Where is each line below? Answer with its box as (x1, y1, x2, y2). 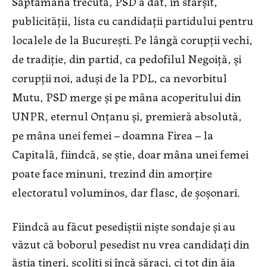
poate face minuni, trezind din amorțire (12, 164, 212, 182)
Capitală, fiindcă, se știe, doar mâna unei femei (12, 145, 249, 163)
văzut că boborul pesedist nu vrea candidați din (12, 235, 250, 253)
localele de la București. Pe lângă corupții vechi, (12, 30, 253, 48)
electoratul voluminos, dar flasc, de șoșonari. (12, 183, 244, 201)
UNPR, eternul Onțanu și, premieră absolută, (12, 107, 242, 125)
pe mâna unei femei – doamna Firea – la (12, 126, 213, 144)
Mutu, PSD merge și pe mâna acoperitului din (12, 88, 241, 105)
